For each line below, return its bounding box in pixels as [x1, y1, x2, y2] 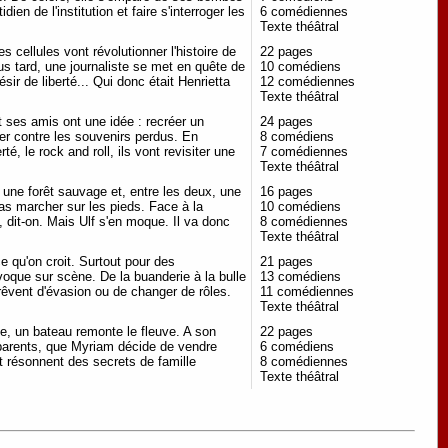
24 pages [260, 114, 313, 130]
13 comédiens [260, 269, 341, 285]
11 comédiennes [260, 284, 354, 300]
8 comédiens [260, 129, 334, 145]
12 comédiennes [260, 74, 355, 90]
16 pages [260, 184, 313, 200]
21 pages [260, 254, 313, 270]
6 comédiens [260, 339, 334, 355]
